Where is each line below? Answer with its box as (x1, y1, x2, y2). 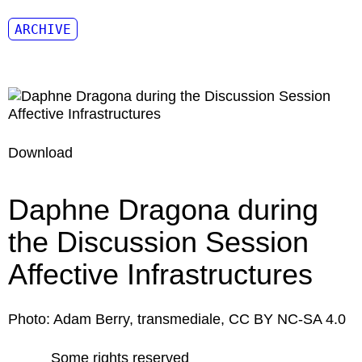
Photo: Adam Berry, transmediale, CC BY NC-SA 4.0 (8, 311, 346, 327)
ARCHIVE (15, 22, 71, 37)
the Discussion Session (8, 225, 309, 259)
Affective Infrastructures (8, 258, 313, 291)
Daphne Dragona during (8, 193, 318, 226)
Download (8, 145, 73, 161)
